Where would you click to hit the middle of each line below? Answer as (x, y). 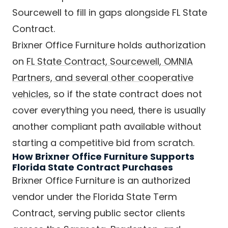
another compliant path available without (107, 126)
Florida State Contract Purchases (93, 167)
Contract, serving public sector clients (99, 213)
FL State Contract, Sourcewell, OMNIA (110, 61)
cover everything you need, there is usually (109, 110)
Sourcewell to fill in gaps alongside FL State (110, 12)
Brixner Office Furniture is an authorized (101, 180)
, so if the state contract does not (125, 94)
